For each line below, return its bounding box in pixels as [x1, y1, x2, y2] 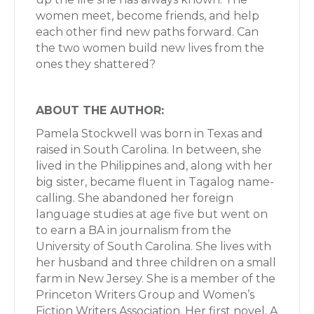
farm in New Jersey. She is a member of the [36, 271, 275, 285]
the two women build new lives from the [36, 41, 264, 55]
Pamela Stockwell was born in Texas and [36, 126, 263, 140]
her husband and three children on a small [36, 255, 276, 269]
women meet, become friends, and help [36, 8, 259, 22]
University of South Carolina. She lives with [36, 239, 271, 253]
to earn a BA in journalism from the [36, 223, 231, 237]
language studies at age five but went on [36, 207, 268, 221]
